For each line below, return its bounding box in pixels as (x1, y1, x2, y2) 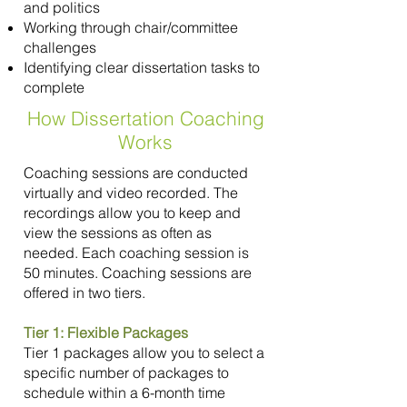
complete (24, 78, 84, 96)
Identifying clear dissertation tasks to (24, 58, 260, 76)
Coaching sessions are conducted (24, 164, 248, 182)
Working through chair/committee (24, 18, 238, 36)
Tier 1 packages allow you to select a (24, 343, 264, 362)
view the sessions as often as (24, 223, 212, 242)
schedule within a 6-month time (24, 383, 225, 402)
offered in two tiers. (24, 283, 145, 302)
